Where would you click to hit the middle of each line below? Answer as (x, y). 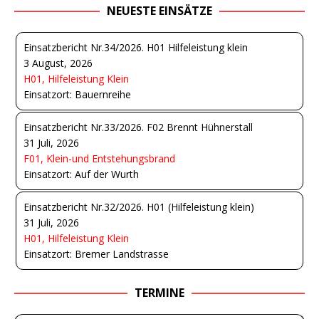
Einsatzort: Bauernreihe (77, 94)
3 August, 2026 (58, 63)
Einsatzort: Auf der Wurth (81, 174)
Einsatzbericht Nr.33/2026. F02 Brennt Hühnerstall (138, 127)
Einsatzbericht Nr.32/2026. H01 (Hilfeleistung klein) (139, 207)
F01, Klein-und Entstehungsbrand (99, 158)
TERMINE (159, 293)
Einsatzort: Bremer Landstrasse (96, 254)
